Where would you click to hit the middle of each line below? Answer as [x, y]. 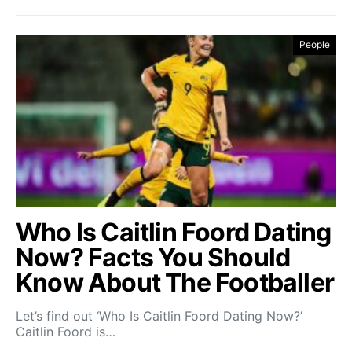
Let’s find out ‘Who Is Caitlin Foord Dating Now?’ [159, 316]
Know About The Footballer [175, 282]
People [315, 44]
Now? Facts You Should [153, 257]
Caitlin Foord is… [66, 332]
